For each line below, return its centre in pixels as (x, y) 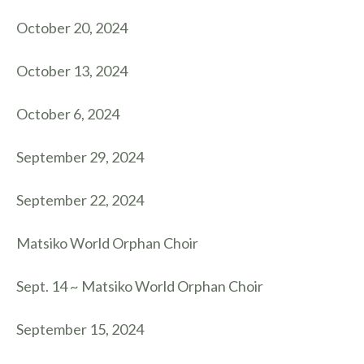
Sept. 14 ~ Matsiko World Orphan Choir (140, 286)
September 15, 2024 (80, 329)
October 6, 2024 (68, 114)
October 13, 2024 (72, 71)
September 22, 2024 (80, 200)
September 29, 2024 (80, 157)
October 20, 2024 (72, 28)
